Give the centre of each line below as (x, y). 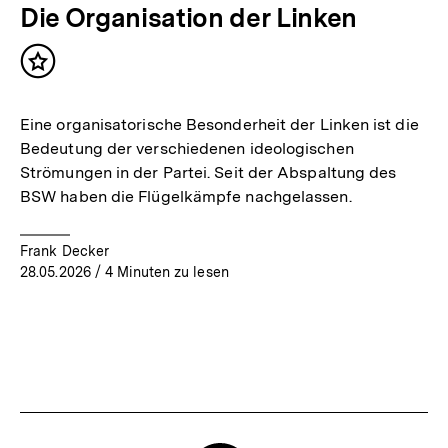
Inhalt (62, 70)
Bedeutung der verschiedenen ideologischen (187, 148)
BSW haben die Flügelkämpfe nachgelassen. (186, 196)
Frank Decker (65, 250)
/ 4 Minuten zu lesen (159, 271)
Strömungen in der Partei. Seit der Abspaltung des (208, 172)
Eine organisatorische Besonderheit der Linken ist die (219, 124)
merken (69, 90)
